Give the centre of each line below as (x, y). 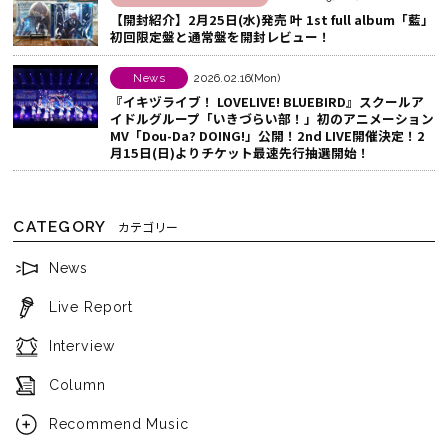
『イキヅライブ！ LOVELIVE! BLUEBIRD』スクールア (267, 101)
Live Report (91, 306)
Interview (81, 346)
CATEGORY (60, 226)
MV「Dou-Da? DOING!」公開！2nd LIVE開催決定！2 (268, 135)
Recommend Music (118, 424)
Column (77, 385)
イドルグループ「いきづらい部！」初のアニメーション (272, 118)
